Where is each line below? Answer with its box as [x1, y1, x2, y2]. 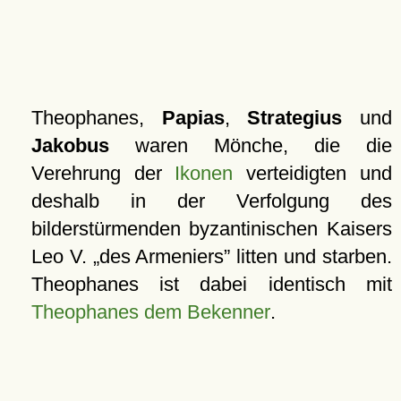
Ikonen [175, 162, 234, 184]
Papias [161, 107, 225, 129]
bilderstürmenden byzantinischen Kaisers [30, 218, 392, 240]
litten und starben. [230, 245, 393, 268]
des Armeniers [98, 245, 225, 268]
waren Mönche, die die [108, 134, 392, 157]
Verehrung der [30, 162, 175, 184]
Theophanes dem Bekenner [30, 301, 270, 323]
